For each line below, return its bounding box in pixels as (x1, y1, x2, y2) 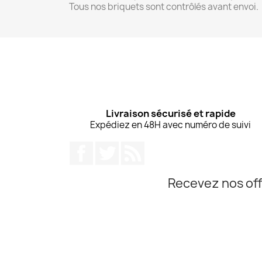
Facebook (93, 140, 136, 154)
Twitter (119, 140, 151, 154)
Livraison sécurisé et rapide (105, 106, 236, 120)
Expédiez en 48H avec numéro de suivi (90, 118, 251, 131)
